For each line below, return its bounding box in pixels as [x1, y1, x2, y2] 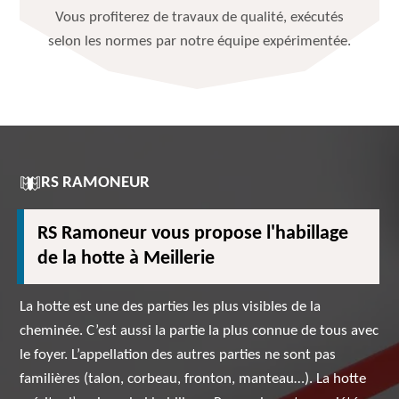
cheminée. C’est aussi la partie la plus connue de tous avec [20, 323, 379, 338]
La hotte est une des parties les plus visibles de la [20, 299, 322, 314]
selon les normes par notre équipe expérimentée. [48, 34, 351, 49]
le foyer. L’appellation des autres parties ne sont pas [20, 347, 337, 362]
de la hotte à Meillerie [37, 248, 216, 269]
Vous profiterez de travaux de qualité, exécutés [55, 10, 344, 25]
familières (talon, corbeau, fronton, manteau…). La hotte [20, 371, 367, 387]
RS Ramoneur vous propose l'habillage [37, 224, 349, 244]
